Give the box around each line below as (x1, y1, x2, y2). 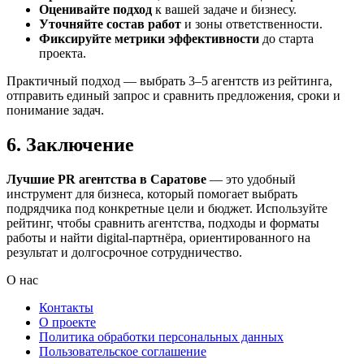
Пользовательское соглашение (39, 344, 206, 358)
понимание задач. (6, 102, 104, 117)
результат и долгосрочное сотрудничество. (6, 245, 242, 259)
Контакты (39, 300, 93, 314)
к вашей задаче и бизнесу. (152, 2, 297, 16)
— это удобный (206, 171, 296, 186)
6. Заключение (6, 133, 134, 155)
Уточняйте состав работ (39, 16, 181, 31)
